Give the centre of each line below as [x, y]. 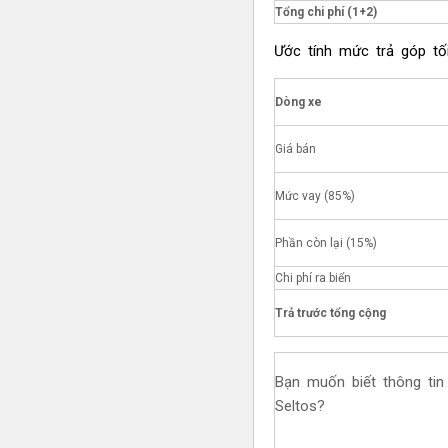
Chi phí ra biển [312, 278]
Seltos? [299, 406]
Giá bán [295, 149]
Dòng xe [298, 102]
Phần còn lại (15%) [325, 243]
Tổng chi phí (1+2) [325, 12]
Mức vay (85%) [314, 196]
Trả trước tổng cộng [330, 313]
